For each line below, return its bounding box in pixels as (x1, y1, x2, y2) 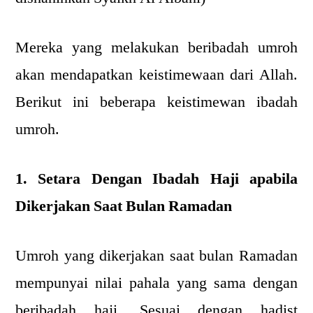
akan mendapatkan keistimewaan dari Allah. (15, 65, 298, 85)
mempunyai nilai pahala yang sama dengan (15, 273, 298, 293)
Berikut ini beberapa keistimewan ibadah (15, 92, 298, 112)
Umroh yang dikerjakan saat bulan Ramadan (15, 246, 298, 265)
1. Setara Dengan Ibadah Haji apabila (15, 169, 298, 189)
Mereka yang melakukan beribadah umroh (15, 38, 298, 57)
